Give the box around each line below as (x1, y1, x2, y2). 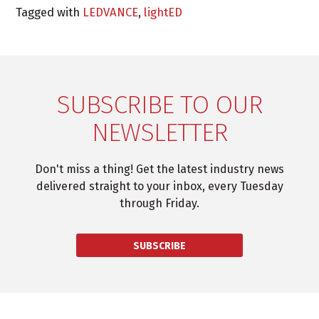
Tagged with (16, 4, 83, 19)
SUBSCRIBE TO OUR (56, 88, 263, 120)
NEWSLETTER (91, 116, 228, 148)
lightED (144, 4, 183, 19)
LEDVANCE (83, 4, 139, 19)
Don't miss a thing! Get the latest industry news (35, 162, 284, 176)
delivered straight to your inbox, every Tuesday (36, 179, 283, 193)
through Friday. (120, 196, 199, 210)
